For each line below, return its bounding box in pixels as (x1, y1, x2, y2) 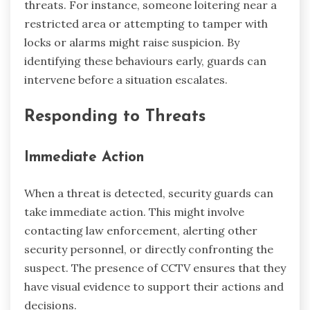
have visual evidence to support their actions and (24, 279, 284, 293)
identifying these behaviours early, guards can (24, 54, 266, 69)
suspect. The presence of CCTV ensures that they (24, 260, 286, 275)
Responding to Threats (24, 109, 206, 126)
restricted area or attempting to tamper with (24, 17, 268, 31)
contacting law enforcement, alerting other (24, 223, 257, 237)
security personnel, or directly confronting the (24, 241, 273, 256)
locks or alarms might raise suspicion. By (24, 35, 239, 50)
